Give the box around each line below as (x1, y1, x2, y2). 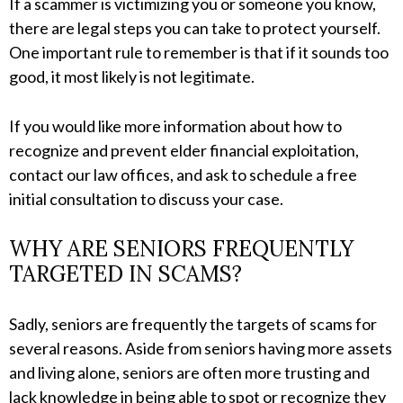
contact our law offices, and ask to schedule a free (9, 165, 357, 185)
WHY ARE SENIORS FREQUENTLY (9, 235, 354, 264)
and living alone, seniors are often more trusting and (9, 363, 370, 383)
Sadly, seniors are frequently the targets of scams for (9, 314, 377, 335)
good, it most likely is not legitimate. (9, 67, 255, 87)
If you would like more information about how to (9, 116, 342, 137)
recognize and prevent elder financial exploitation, (9, 140, 359, 161)
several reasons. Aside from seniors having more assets (9, 338, 392, 359)
